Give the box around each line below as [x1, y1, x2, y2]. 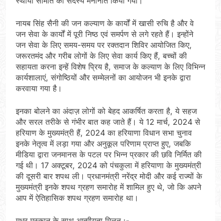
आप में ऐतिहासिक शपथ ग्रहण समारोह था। [16, 193, 139, 203]
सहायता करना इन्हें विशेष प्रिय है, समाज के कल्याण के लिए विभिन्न [16, 62, 205, 72]
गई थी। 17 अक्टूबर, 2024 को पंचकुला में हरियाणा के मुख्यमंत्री [16, 160, 201, 171]
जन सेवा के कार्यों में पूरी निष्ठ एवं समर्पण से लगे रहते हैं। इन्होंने [16, 29, 193, 39]
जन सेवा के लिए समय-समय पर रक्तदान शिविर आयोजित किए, [16, 40, 192, 50]
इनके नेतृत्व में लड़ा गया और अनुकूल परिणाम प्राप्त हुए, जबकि [16, 139, 191, 149]
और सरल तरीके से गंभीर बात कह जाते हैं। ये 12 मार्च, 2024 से [16, 117, 200, 127]
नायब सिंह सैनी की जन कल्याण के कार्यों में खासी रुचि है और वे [16, 18, 194, 29]
